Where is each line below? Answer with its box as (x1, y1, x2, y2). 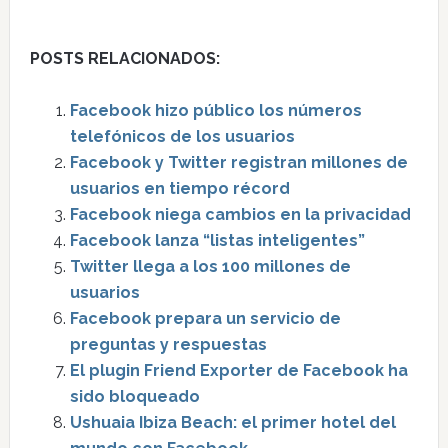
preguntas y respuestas (69, 335, 267, 354)
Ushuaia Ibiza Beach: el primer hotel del (69, 413, 396, 432)
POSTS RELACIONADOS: (29, 49, 220, 68)
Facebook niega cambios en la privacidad (69, 205, 411, 224)
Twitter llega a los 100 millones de (69, 257, 351, 276)
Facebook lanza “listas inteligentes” (69, 231, 365, 250)
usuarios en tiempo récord (69, 179, 290, 198)
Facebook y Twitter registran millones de (69, 153, 408, 172)
